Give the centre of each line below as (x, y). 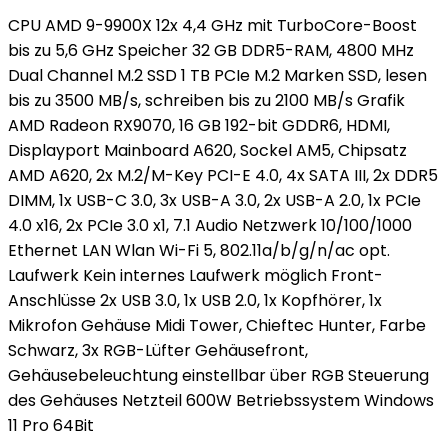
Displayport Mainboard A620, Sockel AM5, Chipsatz (207, 150)
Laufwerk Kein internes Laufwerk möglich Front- (195, 275)
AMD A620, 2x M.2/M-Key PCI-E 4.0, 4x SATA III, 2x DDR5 (223, 175)
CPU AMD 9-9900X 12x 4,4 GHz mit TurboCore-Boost (212, 25)
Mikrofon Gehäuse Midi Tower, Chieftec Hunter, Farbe (217, 325)
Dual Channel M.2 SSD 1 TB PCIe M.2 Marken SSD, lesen (217, 75)
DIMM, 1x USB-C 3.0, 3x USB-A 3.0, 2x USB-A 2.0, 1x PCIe (214, 200)
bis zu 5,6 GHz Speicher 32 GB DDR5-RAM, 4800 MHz (211, 50)
